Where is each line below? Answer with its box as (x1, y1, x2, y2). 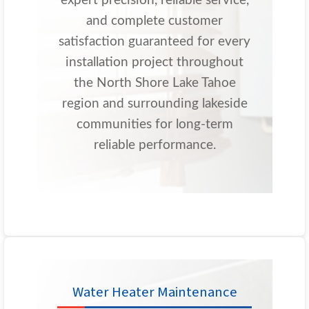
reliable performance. (93, 139, 216, 152)
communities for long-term (76, 118, 233, 132)
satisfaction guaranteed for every (59, 35, 250, 49)
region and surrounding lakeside (61, 97, 248, 111)
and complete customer (86, 14, 223, 28)
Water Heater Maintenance (72, 282, 237, 303)
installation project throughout (66, 56, 243, 70)
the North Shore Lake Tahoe (73, 77, 236, 90)
